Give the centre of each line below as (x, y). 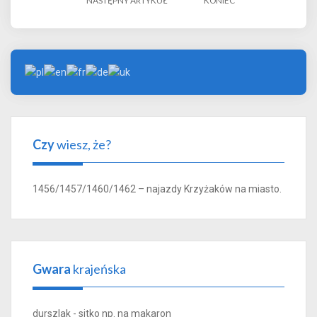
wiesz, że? (83, 144)
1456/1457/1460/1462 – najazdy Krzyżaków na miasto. (157, 189)
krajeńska (98, 269)
